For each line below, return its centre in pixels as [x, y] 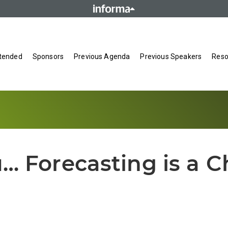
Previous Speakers [171, 57]
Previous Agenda [102, 57]
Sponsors [48, 57]
